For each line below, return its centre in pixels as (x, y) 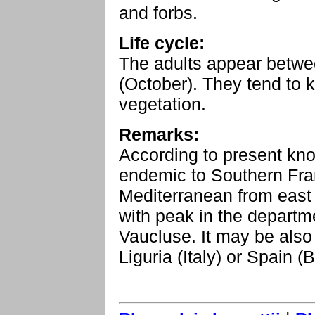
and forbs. (158, 13)
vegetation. (162, 104)
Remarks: (159, 134)
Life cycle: (162, 43)
